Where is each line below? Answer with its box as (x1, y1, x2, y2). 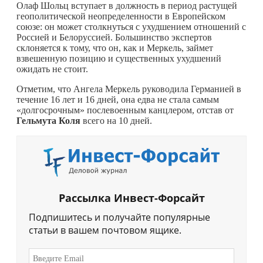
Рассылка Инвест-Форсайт (58, 191, 205, 205)
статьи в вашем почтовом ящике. (29, 224, 181, 237)
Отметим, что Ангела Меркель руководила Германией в (16, 83, 241, 94)
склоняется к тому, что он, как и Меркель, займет (16, 42, 213, 53)
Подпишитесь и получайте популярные (29, 211, 210, 224)
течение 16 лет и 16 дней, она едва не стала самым (16, 94, 219, 104)
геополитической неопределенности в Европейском (16, 11, 225, 21)
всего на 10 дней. (80, 115, 152, 126)
